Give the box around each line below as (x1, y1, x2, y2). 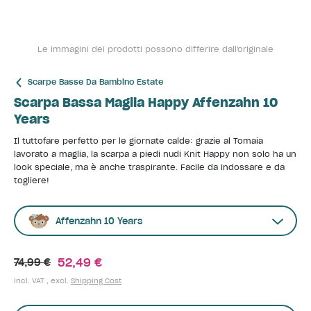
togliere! (14, 176, 49, 185)
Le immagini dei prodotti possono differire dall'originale (37, 44, 274, 54)
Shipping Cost (71, 276, 121, 285)
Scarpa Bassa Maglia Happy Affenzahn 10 (14, 94, 278, 110)
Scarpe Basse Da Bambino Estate (28, 77, 163, 87)
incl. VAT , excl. (14, 276, 71, 285)
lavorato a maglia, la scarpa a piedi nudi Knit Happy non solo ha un (14, 149, 296, 159)
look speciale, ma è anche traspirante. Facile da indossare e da (14, 162, 285, 172)
